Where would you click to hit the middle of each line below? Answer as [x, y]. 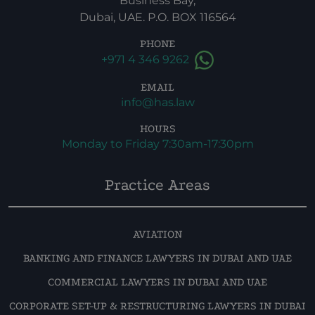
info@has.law [157, 102]
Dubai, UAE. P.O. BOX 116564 [157, 17]
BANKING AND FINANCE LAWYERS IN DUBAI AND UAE [157, 258]
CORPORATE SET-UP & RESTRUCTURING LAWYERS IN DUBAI [157, 306]
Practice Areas [157, 185]
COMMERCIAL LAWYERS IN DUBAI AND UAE [157, 282]
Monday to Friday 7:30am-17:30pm [157, 144]
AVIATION [157, 234]
